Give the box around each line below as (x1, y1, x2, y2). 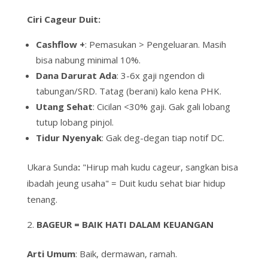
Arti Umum (26, 248, 75, 260)
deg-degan (123, 132, 169, 144)
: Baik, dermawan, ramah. (75, 248, 177, 260)
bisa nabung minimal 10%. (35, 54, 141, 66)
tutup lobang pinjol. (35, 116, 114, 129)
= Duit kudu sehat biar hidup (108, 177, 226, 190)
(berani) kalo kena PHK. (123, 85, 221, 98)
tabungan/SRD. (35, 85, 99, 98)
